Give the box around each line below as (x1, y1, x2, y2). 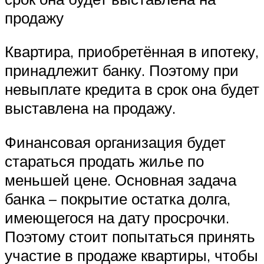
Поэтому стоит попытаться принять (5, 227, 255, 246)
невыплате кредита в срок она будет (5, 80, 259, 99)
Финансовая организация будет (5, 133, 226, 152)
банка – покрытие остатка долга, (5, 189, 230, 209)
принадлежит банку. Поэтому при (5, 61, 239, 80)
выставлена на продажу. (5, 98, 176, 118)
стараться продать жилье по (5, 151, 204, 171)
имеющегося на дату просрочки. (5, 208, 229, 227)
